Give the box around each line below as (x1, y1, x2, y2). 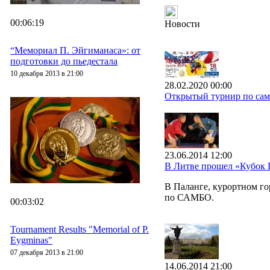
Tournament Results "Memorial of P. (10, 224, 149, 234)
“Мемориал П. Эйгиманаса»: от (10, 45, 140, 55)
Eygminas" (10, 234, 52, 245)
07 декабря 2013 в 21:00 (10, 248, 83, 257)
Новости (165, 19, 200, 29)
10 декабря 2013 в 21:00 (10, 69, 83, 78)
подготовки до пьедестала (10, 55, 118, 66)
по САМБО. (165, 192, 214, 202)
